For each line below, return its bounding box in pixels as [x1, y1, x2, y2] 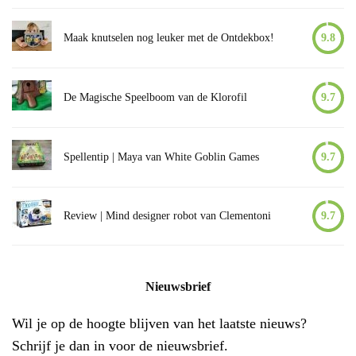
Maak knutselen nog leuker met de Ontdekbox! [64, 31, 274, 44]
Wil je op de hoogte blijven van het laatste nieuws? [12, 315, 307, 331]
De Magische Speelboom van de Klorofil [64, 91, 247, 103]
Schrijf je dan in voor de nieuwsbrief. [12, 337, 228, 354]
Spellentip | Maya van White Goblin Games [64, 150, 259, 163]
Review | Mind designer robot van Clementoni [64, 209, 271, 222]
